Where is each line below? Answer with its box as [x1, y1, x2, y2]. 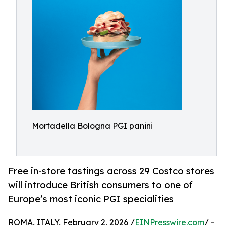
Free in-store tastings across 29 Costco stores [8, 165, 214, 177]
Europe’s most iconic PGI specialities [8, 193, 174, 205]
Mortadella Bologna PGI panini [32, 121, 153, 131]
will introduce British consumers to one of [8, 179, 193, 191]
